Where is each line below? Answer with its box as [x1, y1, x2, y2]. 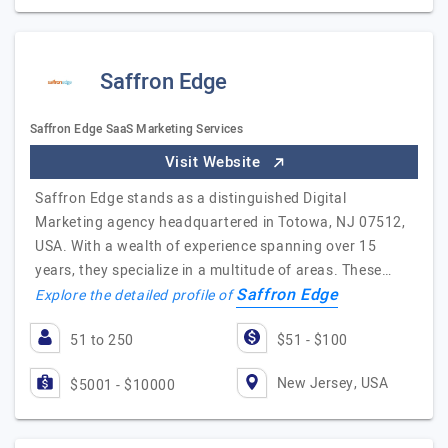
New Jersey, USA [276, 372, 388, 394]
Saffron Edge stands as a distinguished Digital [35, 188, 347, 209]
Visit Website [164, 151, 265, 173]
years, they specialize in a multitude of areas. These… [35, 260, 392, 281]
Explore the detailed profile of [35, 285, 237, 306]
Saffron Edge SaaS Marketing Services [30, 120, 243, 138]
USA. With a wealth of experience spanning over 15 [35, 236, 377, 257]
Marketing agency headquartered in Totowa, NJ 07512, [35, 212, 406, 233]
